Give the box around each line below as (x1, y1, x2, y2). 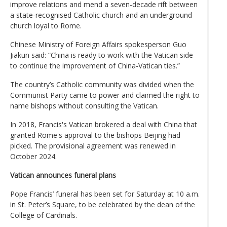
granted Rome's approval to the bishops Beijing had (10, 130, 180, 140)
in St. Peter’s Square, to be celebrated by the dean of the (10, 199, 195, 209)
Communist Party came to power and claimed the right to (10, 90, 200, 100)
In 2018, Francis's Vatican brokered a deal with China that (10, 119, 197, 129)
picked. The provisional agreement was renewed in (10, 140, 176, 150)
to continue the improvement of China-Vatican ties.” (10, 60, 180, 70)
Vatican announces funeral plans (10, 170, 116, 180)
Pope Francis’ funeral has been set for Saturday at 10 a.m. (10, 188, 200, 199)
